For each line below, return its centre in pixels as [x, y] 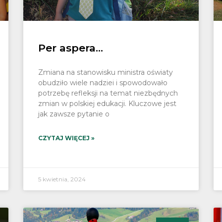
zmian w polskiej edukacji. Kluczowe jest [108, 104]
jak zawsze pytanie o [74, 114]
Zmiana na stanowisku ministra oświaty [106, 73]
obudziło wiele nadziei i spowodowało [103, 83]
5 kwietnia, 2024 [62, 179]
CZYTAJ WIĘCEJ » [67, 138]
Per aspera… [71, 48]
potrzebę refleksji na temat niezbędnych [108, 93]
